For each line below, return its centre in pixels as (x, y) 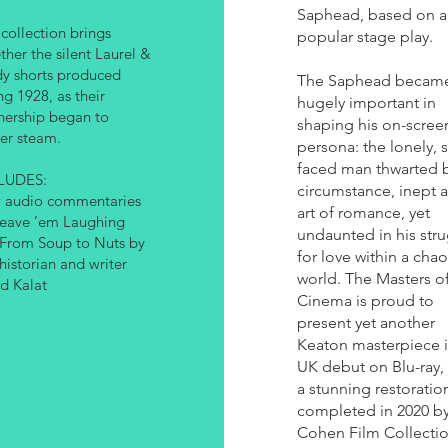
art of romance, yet (363, 212)
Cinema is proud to (365, 300)
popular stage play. (364, 36)
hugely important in (366, 102)
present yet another (365, 322)
